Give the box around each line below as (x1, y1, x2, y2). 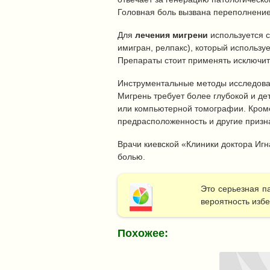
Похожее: (118, 227, 168, 240)
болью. (118, 151, 145, 162)
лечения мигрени (135, 30, 208, 40)
